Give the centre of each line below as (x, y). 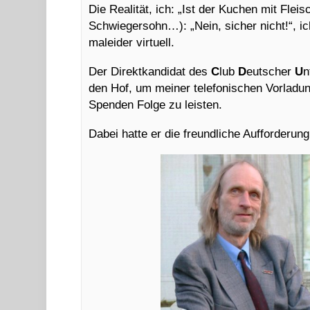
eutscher (271, 72)
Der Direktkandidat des (150, 72)
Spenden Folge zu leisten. (156, 105)
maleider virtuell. (132, 43)
